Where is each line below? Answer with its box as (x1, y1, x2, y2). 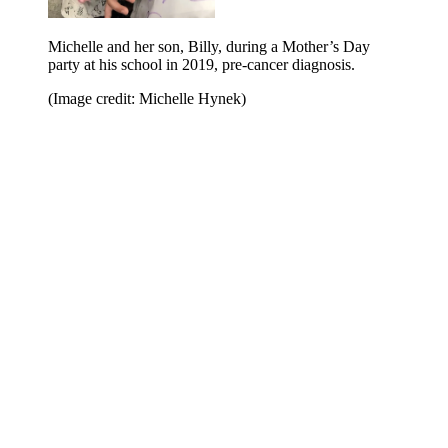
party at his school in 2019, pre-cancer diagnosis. (48, 56, 355, 74)
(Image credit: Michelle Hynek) (48, 90, 246, 108)
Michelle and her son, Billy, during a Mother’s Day (48, 38, 370, 56)
